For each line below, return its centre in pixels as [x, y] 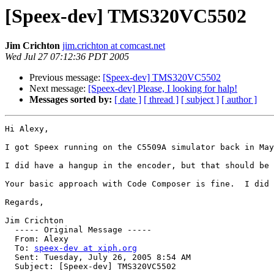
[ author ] [239, 100]
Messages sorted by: [71, 100]
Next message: [59, 89]
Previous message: [66, 78]
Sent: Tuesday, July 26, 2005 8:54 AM [98, 257]
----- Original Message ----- [81, 230]
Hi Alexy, [27, 129]
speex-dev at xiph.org [86, 248]
